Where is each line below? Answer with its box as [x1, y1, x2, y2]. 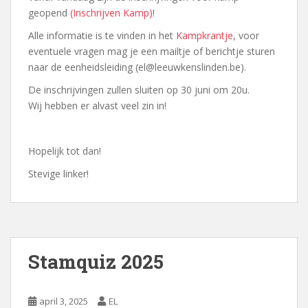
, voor [233, 29, 259, 43]
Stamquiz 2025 [28, 249, 164, 275]
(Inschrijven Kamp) [70, 6, 153, 20]
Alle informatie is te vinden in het [28, 29, 176, 43]
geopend [28, 6, 70, 20]
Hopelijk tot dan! [28, 144, 101, 158]
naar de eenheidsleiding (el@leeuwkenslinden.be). [28, 60, 246, 74]
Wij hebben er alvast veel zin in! [28, 99, 166, 113]
